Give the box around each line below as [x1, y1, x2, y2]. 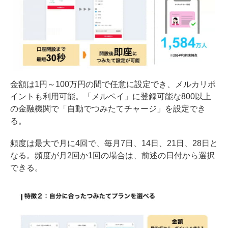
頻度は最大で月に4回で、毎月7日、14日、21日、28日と [10, 139, 218, 148]
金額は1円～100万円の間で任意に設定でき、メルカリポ [10, 80, 216, 89]
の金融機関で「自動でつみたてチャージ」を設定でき [10, 104, 206, 113]
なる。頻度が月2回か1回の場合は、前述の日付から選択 [10, 151, 215, 160]
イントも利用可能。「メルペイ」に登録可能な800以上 [10, 92, 211, 101]
